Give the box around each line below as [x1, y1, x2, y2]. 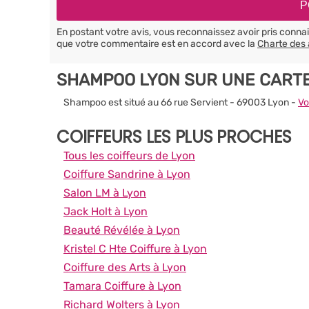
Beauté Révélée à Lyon [63, 223, 180, 237]
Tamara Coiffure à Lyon [63, 279, 181, 292]
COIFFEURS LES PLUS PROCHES [57, 125, 292, 148]
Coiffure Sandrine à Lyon [63, 167, 190, 181]
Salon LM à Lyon [63, 186, 146, 199]
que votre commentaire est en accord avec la [57, 37, 257, 50]
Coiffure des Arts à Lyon [63, 260, 186, 274]
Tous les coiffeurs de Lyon [63, 148, 195, 162]
